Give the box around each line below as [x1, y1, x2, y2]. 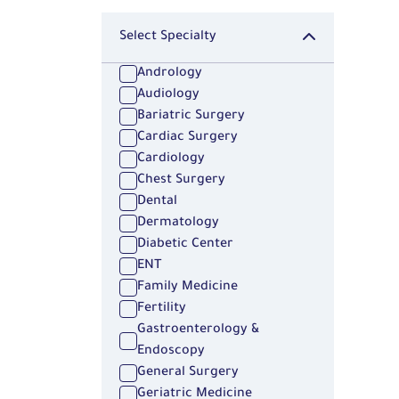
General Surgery [137, 366, 239, 381]
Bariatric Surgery [137, 110, 245, 125]
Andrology [137, 67, 202, 82]
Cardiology [137, 152, 205, 167]
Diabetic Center [137, 238, 233, 253]
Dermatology [137, 216, 219, 232]
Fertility [137, 302, 186, 317]
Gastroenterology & [137, 323, 259, 338]
